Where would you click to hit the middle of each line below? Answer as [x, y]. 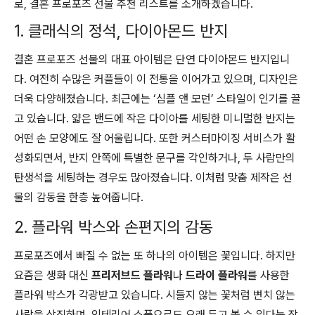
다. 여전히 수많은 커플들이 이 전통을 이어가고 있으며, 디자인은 [156, 79]
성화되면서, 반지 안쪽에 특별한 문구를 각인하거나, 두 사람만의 [155, 158]
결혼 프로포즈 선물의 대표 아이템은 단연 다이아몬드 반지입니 [152, 59]
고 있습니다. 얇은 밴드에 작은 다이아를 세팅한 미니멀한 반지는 [155, 118]
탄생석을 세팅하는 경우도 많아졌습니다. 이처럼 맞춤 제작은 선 [153, 178]
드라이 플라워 [217, 275]
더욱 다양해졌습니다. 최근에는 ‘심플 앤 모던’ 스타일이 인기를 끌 [157, 99]
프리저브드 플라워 [132, 275]
